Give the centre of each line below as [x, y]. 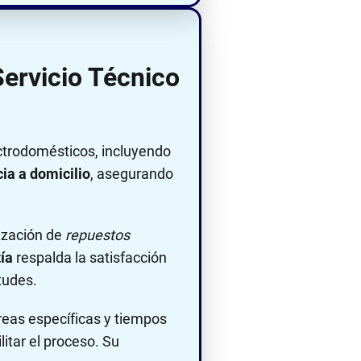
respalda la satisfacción [90, 257]
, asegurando [132, 173]
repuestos [98, 234]
